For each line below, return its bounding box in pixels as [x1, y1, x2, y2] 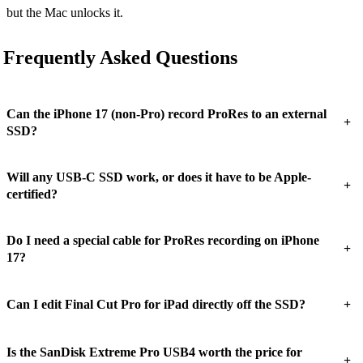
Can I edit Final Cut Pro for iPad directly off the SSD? [6, 297, 305, 312]
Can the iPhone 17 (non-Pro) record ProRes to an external [6, 106, 327, 121]
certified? [6, 186, 58, 201]
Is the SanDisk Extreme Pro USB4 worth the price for [6, 344, 302, 359]
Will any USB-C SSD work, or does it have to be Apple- [6, 169, 311, 184]
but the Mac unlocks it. [6, 6, 123, 20]
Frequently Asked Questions [3, 46, 237, 68]
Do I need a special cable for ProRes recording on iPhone [6, 233, 319, 247]
